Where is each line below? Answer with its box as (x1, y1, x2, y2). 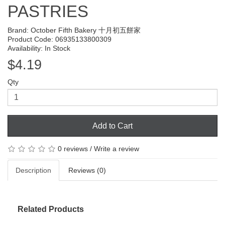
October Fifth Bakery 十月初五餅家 (31, 26, 141, 34)
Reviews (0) (68, 166, 106, 175)
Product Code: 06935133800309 (8, 35, 111, 43)
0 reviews (58, 144, 88, 153)
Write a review (94, 144, 139, 153)
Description (16, 166, 51, 175)
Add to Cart (92, 121, 133, 130)
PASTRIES (8, 2, 88, 21)
